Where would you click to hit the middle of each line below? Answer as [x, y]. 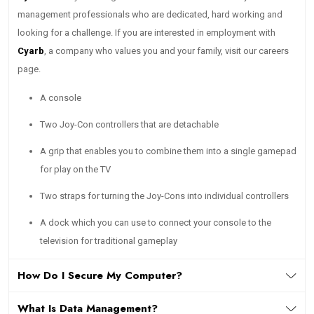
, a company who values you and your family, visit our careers [166, 51]
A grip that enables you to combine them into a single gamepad [168, 151]
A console [61, 98]
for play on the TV [75, 170]
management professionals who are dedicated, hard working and [150, 15]
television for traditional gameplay [109, 241]
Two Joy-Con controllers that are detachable [129, 125]
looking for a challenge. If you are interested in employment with [146, 33]
